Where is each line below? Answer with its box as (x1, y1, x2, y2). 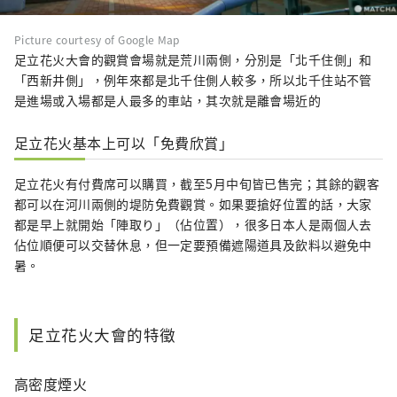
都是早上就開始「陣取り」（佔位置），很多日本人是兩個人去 (14, 215, 372, 234)
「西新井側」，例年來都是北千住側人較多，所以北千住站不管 (14, 71, 372, 90)
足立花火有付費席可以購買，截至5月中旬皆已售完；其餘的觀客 (14, 175, 380, 193)
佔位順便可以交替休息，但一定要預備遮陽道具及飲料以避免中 (14, 236, 372, 254)
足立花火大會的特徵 (28, 323, 176, 346)
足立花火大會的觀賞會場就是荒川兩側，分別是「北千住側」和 (14, 51, 372, 69)
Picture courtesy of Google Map (14, 32, 180, 48)
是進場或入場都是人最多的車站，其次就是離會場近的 (14, 91, 322, 110)
